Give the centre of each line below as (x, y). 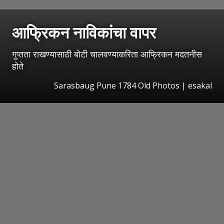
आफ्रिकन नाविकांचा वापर (84, 32)
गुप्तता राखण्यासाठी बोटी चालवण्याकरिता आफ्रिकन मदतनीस (107, 54)
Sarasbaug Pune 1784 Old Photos (117, 86)
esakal (200, 86)
